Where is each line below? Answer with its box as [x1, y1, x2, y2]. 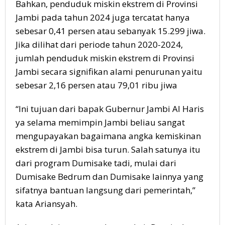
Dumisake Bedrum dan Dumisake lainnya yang [16, 170, 203, 182]
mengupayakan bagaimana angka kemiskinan [16, 130, 201, 142]
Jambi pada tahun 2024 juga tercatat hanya [16, 11, 190, 23]
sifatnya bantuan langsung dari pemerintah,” [16, 184, 195, 196]
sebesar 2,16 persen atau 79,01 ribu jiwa [16, 79, 177, 91]
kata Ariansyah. [16, 197, 77, 209]
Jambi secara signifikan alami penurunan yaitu [16, 65, 202, 77]
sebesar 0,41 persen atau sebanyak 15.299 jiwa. [16, 25, 205, 37]
